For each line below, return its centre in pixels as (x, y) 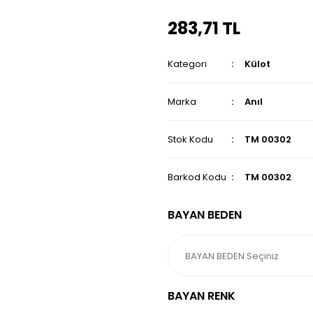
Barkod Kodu (197, 177)
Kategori (187, 64)
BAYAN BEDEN (205, 215)
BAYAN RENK (202, 296)
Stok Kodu (190, 139)
